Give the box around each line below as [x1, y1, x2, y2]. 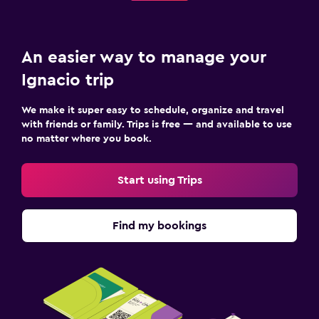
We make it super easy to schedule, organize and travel [21, 105, 284, 115]
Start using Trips [117, 174, 202, 186]
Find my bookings [113, 219, 206, 231]
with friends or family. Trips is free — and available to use [21, 119, 292, 130]
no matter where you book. [21, 133, 152, 144]
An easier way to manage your [21, 48, 266, 66]
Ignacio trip [21, 71, 114, 89]
